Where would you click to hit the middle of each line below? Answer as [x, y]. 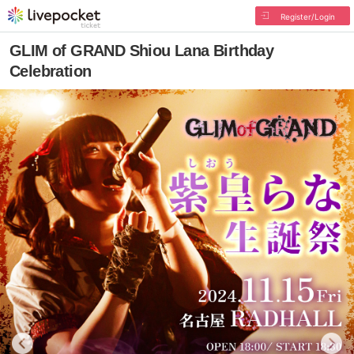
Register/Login [307, 17]
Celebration [51, 71]
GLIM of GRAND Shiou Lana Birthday [142, 51]
